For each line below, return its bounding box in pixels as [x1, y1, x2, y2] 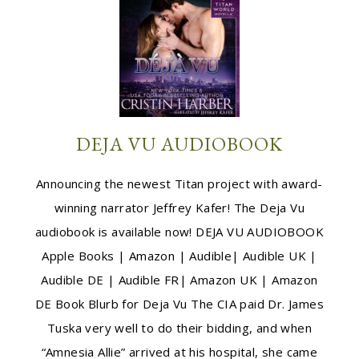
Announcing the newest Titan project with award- [36, 175, 323, 192]
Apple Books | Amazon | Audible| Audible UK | [42, 248, 317, 264]
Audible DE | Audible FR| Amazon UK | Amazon [41, 272, 318, 288]
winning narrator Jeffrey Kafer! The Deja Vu [54, 200, 305, 216]
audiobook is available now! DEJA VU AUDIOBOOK [35, 224, 324, 240]
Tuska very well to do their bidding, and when [47, 320, 312, 336]
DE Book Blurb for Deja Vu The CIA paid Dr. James [34, 296, 325, 312]
